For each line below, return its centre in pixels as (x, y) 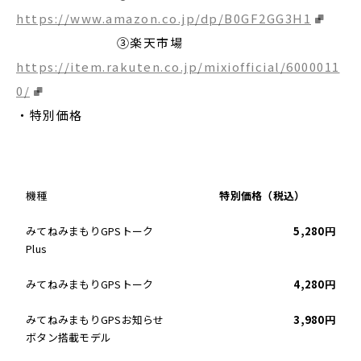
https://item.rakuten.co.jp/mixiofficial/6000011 (178, 66)
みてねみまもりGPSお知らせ (95, 320)
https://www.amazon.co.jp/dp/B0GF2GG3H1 (164, 18)
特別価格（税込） (262, 195)
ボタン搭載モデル (69, 337)
